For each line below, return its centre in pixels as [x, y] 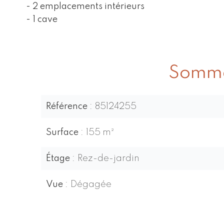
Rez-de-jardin [108, 158]
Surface [63, 132]
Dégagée [91, 184]
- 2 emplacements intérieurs [85, 6]
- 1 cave [42, 19]
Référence [68, 106]
